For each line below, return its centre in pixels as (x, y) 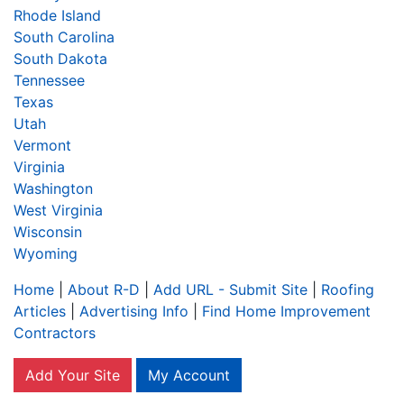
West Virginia (58, 210)
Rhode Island (57, 15)
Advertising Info (134, 311)
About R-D (104, 289)
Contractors (55, 332)
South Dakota (60, 58)
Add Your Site (73, 375)
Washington (53, 188)
